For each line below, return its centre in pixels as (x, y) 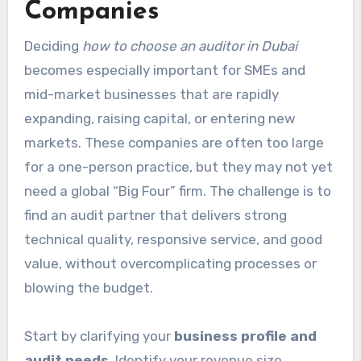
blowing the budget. (88, 287)
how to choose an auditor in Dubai (189, 46)
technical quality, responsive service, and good (173, 239)
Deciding (53, 46)
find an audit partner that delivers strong (155, 215)
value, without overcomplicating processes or (170, 263)
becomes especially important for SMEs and (164, 70)
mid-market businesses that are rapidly (151, 94)
